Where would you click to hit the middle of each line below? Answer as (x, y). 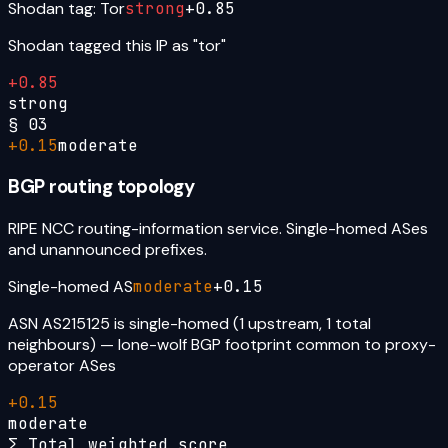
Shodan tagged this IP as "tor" (117, 45)
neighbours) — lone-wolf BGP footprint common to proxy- (222, 345)
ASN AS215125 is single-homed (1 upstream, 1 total (189, 324)
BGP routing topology (101, 187)
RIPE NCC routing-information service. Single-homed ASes (218, 229)
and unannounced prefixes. (107, 250)
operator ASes (62, 366)
